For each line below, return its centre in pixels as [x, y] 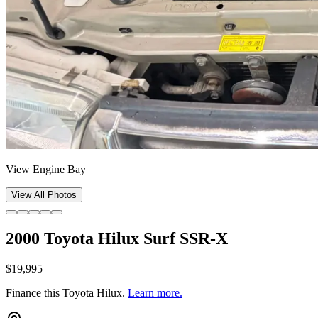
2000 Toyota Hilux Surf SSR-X [117, 238]
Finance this [34, 292]
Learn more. [155, 292]
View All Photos [44, 195]
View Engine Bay [46, 169]
